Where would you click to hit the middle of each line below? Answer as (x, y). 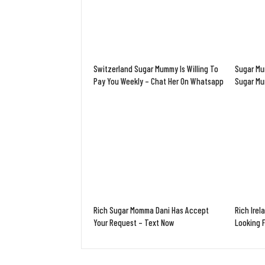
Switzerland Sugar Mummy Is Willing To (156, 69)
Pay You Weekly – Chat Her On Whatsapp (159, 81)
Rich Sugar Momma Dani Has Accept (151, 210)
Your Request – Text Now (134, 222)
